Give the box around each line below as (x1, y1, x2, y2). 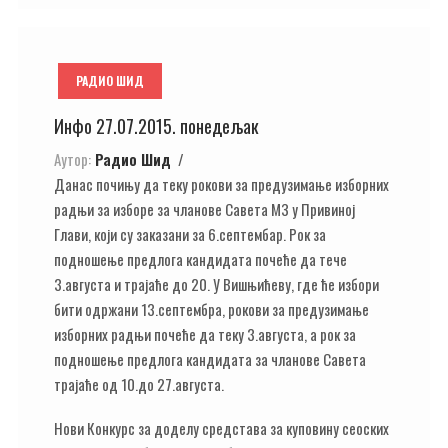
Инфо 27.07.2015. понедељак (54, 113, 259, 139)
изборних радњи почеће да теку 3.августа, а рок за (54, 322, 356, 345)
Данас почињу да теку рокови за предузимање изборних (54, 172, 389, 195)
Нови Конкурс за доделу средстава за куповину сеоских (54, 417, 389, 439)
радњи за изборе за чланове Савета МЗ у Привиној (54, 197, 355, 220)
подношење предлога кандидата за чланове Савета (54, 347, 366, 370)
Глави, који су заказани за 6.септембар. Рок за (54, 222, 326, 245)
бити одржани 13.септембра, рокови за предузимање (54, 297, 369, 320)
